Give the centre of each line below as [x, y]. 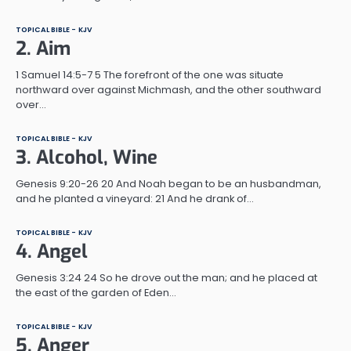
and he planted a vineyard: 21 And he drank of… [135, 198]
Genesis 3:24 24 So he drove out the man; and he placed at [166, 277]
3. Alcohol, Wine [87, 157]
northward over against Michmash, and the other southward [168, 89]
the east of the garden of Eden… [96, 292]
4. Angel [52, 251]
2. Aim [43, 48]
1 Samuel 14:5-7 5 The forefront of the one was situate [150, 74]
